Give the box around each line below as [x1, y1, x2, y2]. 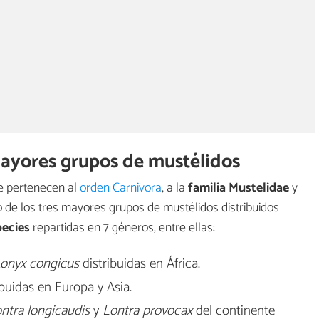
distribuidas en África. [78, 253, 200, 276]
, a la [162, 177, 188, 199]
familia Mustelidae [188, 177, 289, 199]
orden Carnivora [80, 177, 162, 199]
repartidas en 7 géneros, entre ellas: [30, 217, 215, 239]
